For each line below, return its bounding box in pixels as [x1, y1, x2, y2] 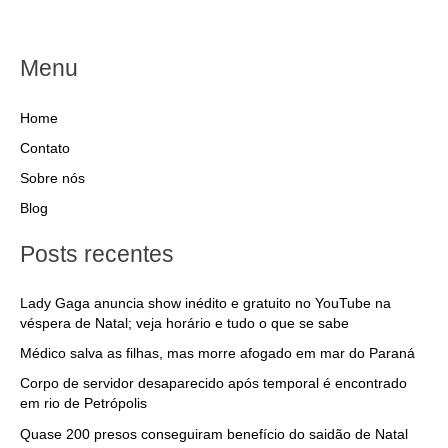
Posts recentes [20, 240, 174, 267]
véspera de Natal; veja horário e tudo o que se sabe [20, 315, 349, 331]
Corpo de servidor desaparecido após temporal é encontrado [20, 376, 407, 392]
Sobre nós [20, 171, 85, 187]
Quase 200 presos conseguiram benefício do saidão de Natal [20, 426, 408, 442]
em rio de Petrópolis [20, 396, 147, 412]
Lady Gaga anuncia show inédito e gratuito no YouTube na [20, 295, 391, 311]
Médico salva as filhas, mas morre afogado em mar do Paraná [20, 346, 415, 362]
